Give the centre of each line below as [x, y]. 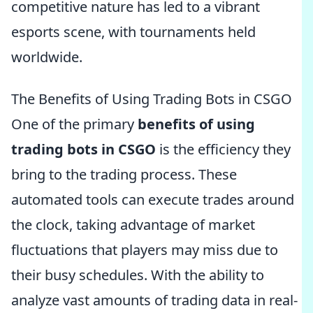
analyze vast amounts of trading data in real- [154, 300]
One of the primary [74, 124]
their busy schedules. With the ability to [138, 275]
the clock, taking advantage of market [133, 225]
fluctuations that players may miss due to [145, 250]
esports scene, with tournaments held [133, 32]
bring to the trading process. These [124, 174]
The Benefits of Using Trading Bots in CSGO [152, 99]
